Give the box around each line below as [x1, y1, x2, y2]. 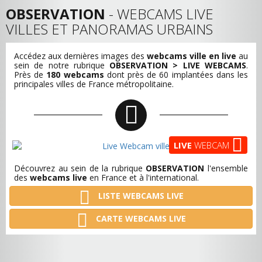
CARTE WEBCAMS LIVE [93, 212, 186, 224]
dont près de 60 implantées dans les [104, 68, 249, 80]
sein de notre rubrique [14, 59, 110, 71]
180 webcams [46, 68, 104, 80]
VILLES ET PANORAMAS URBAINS [6, 19, 213, 39]
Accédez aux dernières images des [14, 50, 147, 61]
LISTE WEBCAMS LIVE [95, 189, 184, 201]
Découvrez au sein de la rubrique [14, 162, 146, 174]
